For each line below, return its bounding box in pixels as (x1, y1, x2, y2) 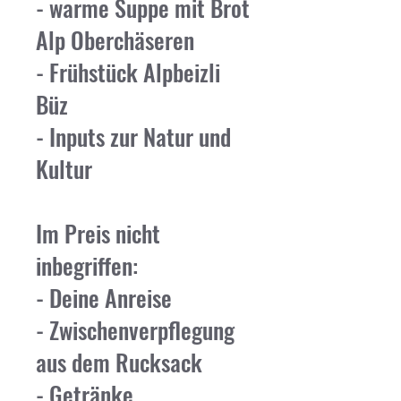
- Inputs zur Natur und (36, 119, 231, 154)
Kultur (36, 151, 92, 186)
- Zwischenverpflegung (36, 312, 235, 347)
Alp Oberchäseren (36, 22, 194, 57)
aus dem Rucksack (36, 345, 202, 380)
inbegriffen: (36, 248, 138, 283)
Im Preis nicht (36, 216, 160, 251)
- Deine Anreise (36, 280, 172, 315)
